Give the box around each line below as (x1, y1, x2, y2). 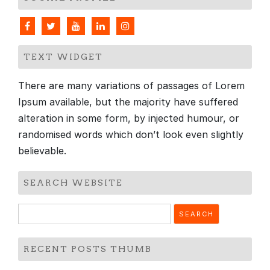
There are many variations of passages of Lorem (18, 80, 245, 92)
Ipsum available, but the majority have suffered (18, 96, 238, 108)
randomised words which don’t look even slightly (18, 128, 243, 141)
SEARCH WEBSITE (24, 178, 123, 188)
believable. (18, 145, 66, 157)
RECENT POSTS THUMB (24, 244, 152, 254)
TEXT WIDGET (24, 52, 103, 62)
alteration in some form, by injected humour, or (18, 112, 239, 125)
